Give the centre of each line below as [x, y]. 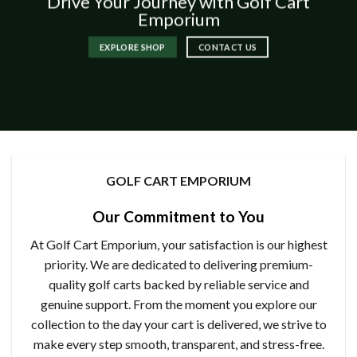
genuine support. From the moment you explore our [178, 304]
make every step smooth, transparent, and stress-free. [178, 343]
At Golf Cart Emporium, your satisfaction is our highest [178, 244]
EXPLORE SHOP [132, 47]
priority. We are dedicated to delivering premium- [178, 264]
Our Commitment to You [178, 217]
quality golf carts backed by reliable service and [178, 284]
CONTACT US [228, 47]
